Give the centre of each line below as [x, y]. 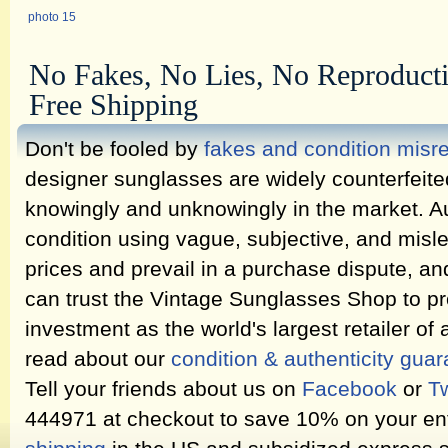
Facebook [349, 389]
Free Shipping [113, 105]
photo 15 [52, 17]
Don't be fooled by [114, 149]
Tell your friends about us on [163, 389]
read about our [98, 359]
